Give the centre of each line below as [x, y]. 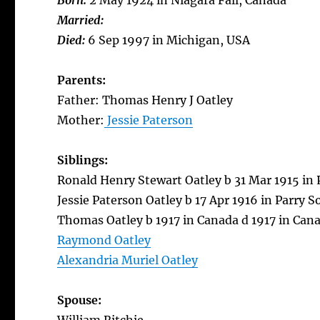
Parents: [82, 80]
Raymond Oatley [104, 240]
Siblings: [83, 160]
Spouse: [80, 300]
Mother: [81, 120]
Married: [82, 20]
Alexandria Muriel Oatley [128, 260]
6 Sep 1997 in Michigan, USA [169, 40]
